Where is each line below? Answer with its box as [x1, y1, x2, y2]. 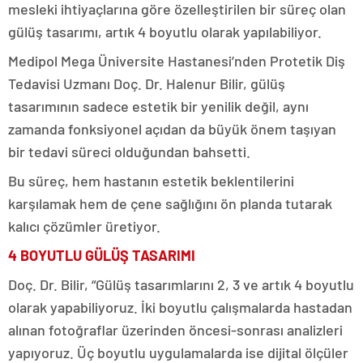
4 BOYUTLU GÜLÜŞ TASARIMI [8, 246, 195, 264]
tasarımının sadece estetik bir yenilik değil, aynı [8, 96, 309, 115]
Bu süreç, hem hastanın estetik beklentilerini [8, 171, 294, 190]
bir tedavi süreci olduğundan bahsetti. [8, 142, 250, 160]
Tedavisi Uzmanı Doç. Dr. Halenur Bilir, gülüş [8, 74, 285, 92]
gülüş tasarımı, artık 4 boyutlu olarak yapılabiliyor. [8, 22, 322, 41]
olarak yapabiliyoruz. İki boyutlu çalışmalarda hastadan [8, 297, 352, 316]
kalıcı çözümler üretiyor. [8, 216, 160, 235]
